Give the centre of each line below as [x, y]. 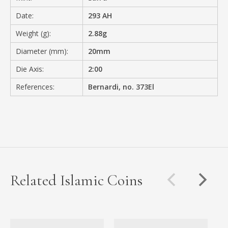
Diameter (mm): [42, 51]
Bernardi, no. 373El [121, 87]
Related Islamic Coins [76, 180]
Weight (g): [33, 33]
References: [35, 87]
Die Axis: [30, 69]
